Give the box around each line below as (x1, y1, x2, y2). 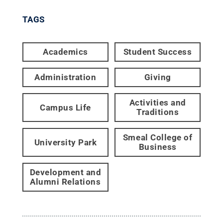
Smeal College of (122, 132, 193, 142)
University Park (34, 137, 97, 147)
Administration (34, 72, 97, 82)
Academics (43, 47, 88, 57)
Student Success (123, 47, 192, 57)
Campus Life (40, 102, 91, 112)
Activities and (129, 98, 186, 108)
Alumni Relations (30, 177, 101, 187)
